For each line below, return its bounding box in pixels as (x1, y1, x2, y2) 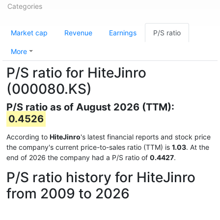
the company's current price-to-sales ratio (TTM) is (6, 143, 172, 151)
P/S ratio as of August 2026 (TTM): (6, 101, 174, 113)
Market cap (11, 28, 48, 37)
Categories (7, 2, 42, 10)
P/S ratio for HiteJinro (6, 64, 146, 81)
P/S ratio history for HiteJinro (6, 169, 195, 186)
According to (6, 133, 50, 141)
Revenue (64, 28, 92, 37)
